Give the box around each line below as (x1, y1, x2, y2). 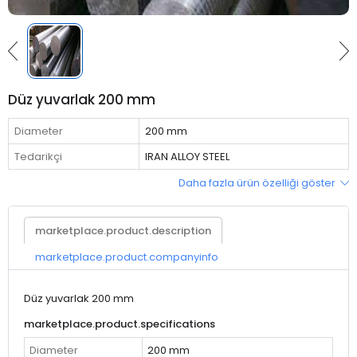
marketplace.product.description (34, 222, 211, 238)
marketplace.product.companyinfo (34, 249, 218, 265)
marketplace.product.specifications (23, 316, 215, 332)
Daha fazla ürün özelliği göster (178, 175, 338, 190)
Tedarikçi (14, 149, 62, 165)
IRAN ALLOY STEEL (144, 149, 229, 165)
